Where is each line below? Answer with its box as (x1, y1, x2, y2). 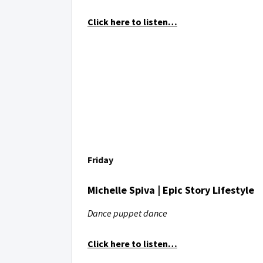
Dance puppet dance (87, 207, 167, 219)
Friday (87, 154, 113, 166)
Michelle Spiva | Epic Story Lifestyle (87, 183, 254, 197)
